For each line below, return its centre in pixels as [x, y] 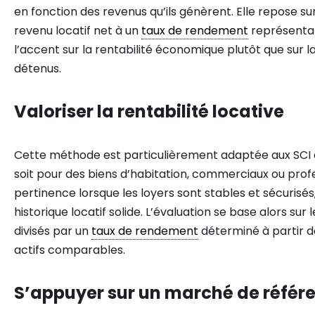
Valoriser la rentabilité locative [149, 111]
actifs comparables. [70, 250]
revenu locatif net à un [78, 31]
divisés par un [53, 231]
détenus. [38, 69]
